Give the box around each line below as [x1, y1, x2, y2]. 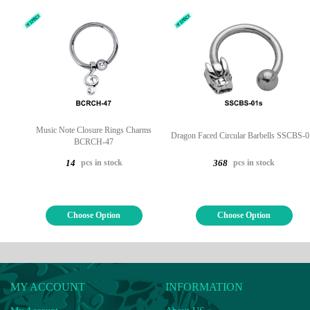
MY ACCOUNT [10, 280, 85, 293]
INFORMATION [165, 280, 243, 293]
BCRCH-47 [74, 136, 113, 147]
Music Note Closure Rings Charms [36, 125, 152, 135]
